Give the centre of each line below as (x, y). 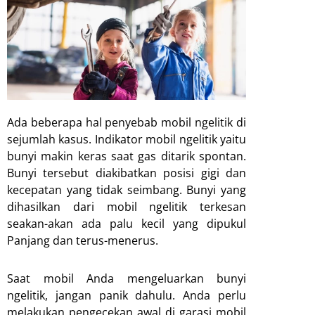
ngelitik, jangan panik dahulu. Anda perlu (127, 295)
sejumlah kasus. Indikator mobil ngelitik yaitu (127, 139)
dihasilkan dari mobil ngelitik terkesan (127, 206)
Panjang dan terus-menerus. (83, 240)
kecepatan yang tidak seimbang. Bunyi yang (127, 189)
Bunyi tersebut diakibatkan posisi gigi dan (127, 173)
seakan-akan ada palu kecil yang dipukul (127, 223)
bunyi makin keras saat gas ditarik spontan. (127, 156)
